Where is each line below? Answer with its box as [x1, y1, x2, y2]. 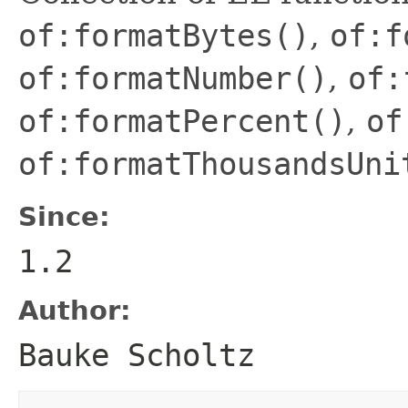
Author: [18, 294, 131, 326]
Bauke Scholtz [18, 336, 255, 373]
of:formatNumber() [18, 59, 328, 97]
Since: [18, 200, 110, 232]
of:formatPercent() [18, 102, 346, 139]
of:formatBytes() [18, 16, 310, 54]
